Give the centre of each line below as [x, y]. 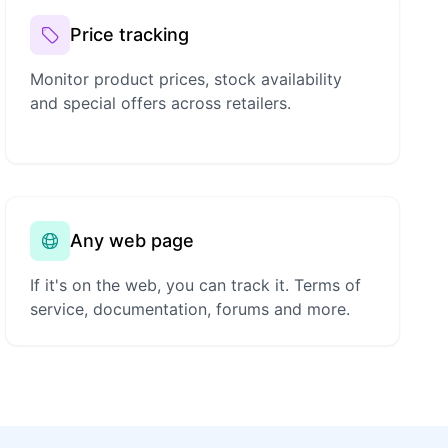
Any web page [132, 241]
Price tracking [130, 35]
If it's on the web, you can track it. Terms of [196, 285]
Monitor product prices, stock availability [186, 79]
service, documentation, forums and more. [190, 309]
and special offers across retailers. [161, 103]
